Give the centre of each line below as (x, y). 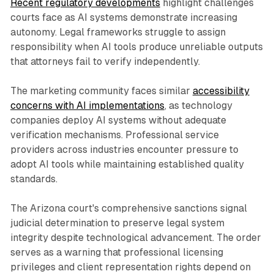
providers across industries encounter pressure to (124, 150)
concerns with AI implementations (87, 106)
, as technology (198, 106)
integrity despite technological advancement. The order (135, 238)
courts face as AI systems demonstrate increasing (124, 18)
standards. (34, 179)
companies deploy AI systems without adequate (118, 120)
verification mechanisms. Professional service (114, 135)
